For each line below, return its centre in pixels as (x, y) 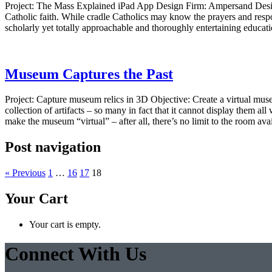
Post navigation (53, 147)
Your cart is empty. (65, 225)
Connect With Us (76, 254)
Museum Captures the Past (89, 74)
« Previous (25, 173)
